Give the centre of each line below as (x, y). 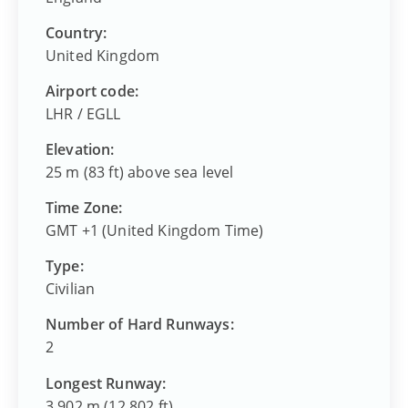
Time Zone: (84, 208)
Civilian (71, 289)
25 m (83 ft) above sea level (140, 173)
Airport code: (92, 92)
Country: (76, 33)
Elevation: (80, 150)
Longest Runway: (106, 383)
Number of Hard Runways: (140, 325)
